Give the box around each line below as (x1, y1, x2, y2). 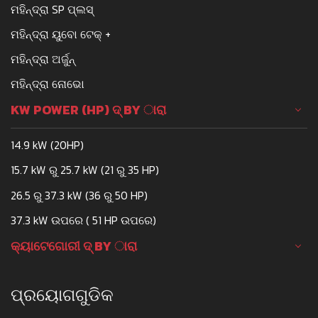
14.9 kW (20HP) (11, 136, 84, 154)
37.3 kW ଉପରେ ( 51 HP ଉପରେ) (11, 211, 156, 229)
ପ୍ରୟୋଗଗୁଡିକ (11, 283, 114, 308)
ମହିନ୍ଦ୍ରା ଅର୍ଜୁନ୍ (11, 50, 75, 68)
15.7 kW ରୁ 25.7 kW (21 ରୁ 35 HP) (11, 161, 159, 179)
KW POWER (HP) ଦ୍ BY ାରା (11, 100, 166, 120)
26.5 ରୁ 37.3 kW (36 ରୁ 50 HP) (11, 186, 148, 204)
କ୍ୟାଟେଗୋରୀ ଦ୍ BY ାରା (11, 236, 137, 256)
